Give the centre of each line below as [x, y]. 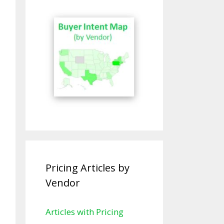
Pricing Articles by [87, 168]
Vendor [63, 183]
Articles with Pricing [84, 212]
